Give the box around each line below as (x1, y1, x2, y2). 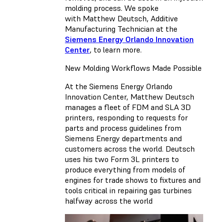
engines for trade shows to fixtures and (65, 174, 201, 185)
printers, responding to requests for (65, 112, 188, 122)
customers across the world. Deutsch (65, 143, 195, 154)
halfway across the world (65, 195, 153, 206)
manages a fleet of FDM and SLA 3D (65, 102, 191, 112)
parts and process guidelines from (65, 122, 181, 133)
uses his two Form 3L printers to (65, 154, 179, 164)
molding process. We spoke (65, 2, 159, 13)
